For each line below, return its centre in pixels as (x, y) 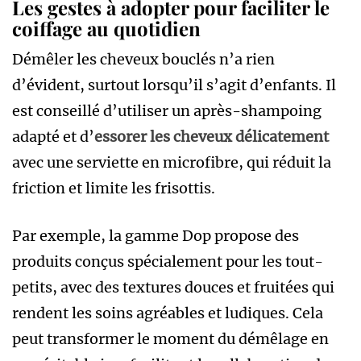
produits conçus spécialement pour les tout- (168, 261)
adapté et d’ (53, 136)
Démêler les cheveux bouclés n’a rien (143, 59)
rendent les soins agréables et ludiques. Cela (168, 313)
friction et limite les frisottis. (114, 188)
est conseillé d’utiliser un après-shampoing (167, 110)
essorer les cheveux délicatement (212, 136)
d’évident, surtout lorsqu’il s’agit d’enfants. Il (174, 85)
